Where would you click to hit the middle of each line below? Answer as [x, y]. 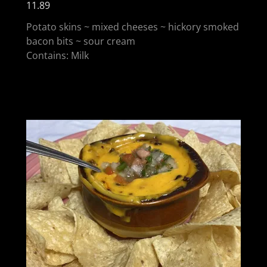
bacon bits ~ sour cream [81, 41]
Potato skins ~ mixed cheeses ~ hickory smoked [133, 27]
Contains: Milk [58, 55]
